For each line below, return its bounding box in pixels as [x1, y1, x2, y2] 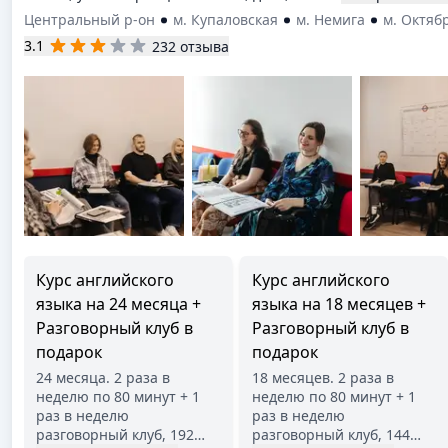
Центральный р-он [24, 10, 155, 29]
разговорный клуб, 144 [252, 425, 410, 444]
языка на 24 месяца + [36, 293, 201, 315]
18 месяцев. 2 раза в [252, 368, 394, 387]
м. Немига [296, 10, 365, 29]
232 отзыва [152, 36, 229, 56]
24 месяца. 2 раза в [36, 368, 170, 387]
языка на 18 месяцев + [252, 293, 426, 315]
